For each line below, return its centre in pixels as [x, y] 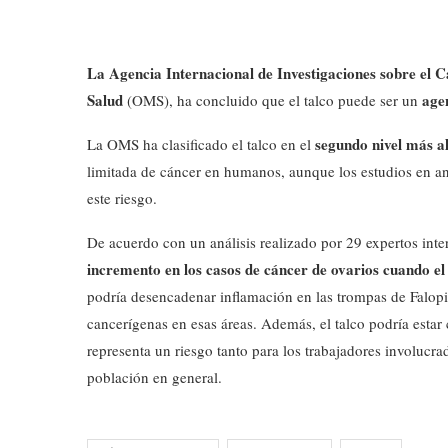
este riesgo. [122, 198]
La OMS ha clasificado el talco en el [201, 144]
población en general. [154, 377]
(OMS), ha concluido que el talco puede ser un [272, 100]
